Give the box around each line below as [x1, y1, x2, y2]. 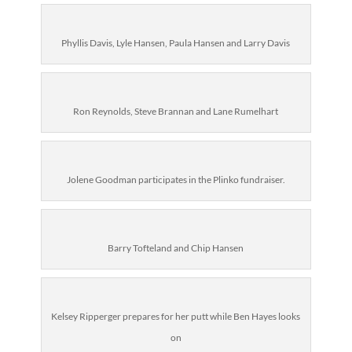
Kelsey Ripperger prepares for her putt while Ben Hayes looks [51, 310, 301, 322]
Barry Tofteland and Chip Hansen [108, 242, 244, 254]
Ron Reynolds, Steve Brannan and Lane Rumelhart [73, 105, 279, 117]
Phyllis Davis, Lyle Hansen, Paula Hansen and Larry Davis [61, 37, 291, 49]
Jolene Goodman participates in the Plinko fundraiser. [66, 174, 285, 185]
